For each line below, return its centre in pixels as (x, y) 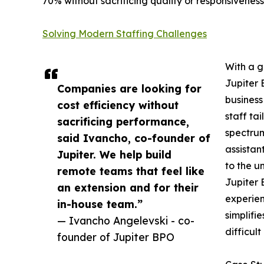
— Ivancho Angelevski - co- (126, 220)
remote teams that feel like (131, 171)
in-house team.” (100, 204)
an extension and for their (128, 187)
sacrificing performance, (123, 121)
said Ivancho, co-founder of (134, 138)
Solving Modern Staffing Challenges (125, 33)
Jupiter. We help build (114, 154)
